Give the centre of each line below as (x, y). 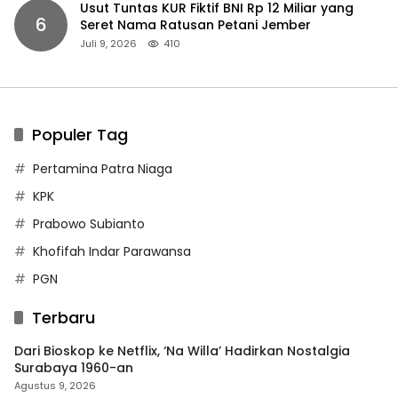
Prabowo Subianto (89, 223)
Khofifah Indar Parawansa (112, 251)
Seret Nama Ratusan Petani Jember (195, 24)
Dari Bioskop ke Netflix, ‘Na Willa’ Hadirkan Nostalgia (182, 350)
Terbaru (64, 317)
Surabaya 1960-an (74, 367)
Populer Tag (80, 134)
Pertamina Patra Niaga (103, 168)
